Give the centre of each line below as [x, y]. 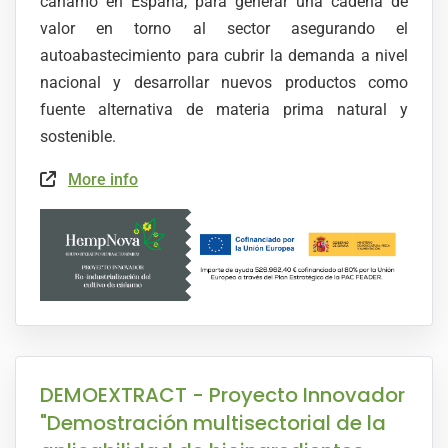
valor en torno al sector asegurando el [224, 28]
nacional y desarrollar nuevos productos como [224, 82]
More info [103, 179]
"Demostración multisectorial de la [213, 423]
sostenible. [78, 136]
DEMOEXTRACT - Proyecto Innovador [222, 395]
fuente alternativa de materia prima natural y [224, 109]
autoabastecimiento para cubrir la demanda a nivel [224, 55]
